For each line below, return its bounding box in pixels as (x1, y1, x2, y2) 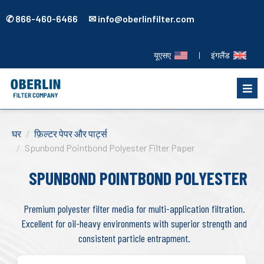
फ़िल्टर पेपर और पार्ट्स (34, 127, 107, 139)
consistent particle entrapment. (78, 231, 190, 245)
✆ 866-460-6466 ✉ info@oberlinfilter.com (6, 13, 194, 24)
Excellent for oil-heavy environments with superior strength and (21, 216, 247, 230)
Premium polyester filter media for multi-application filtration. (23, 202, 245, 215)
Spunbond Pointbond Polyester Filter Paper (25, 141, 194, 153)
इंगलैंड (211, 50, 233, 60)
